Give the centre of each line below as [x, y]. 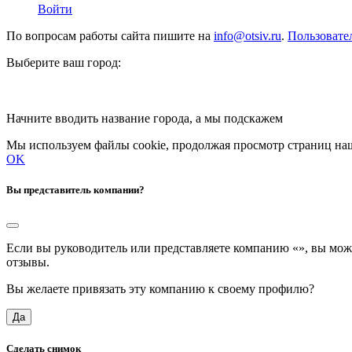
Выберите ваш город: [64, 63]
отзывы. [28, 262]
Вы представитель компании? [75, 190]
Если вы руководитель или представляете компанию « [152, 247]
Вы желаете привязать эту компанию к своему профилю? [160, 288]
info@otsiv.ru [247, 36]
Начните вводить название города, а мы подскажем [145, 119]
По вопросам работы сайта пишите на [110, 36]
